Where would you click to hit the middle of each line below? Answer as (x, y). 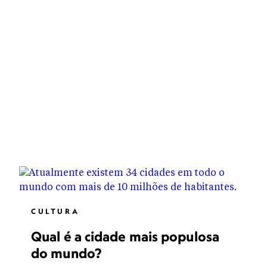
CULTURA (55, 211)
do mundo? (66, 253)
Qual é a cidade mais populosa (125, 236)
